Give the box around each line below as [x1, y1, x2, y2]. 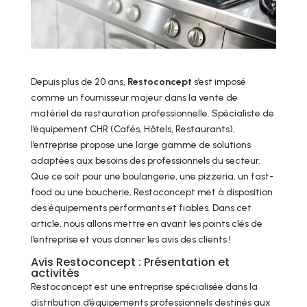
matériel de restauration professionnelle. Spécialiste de [30, 108, 274, 120]
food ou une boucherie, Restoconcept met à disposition [30, 186, 273, 199]
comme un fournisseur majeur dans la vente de [30, 92, 238, 104]
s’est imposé [191, 76, 246, 88]
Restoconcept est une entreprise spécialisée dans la [30, 281, 258, 293]
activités [30, 265, 79, 282]
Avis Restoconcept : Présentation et [30, 254, 230, 271]
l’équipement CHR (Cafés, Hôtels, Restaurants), [30, 123, 235, 136]
